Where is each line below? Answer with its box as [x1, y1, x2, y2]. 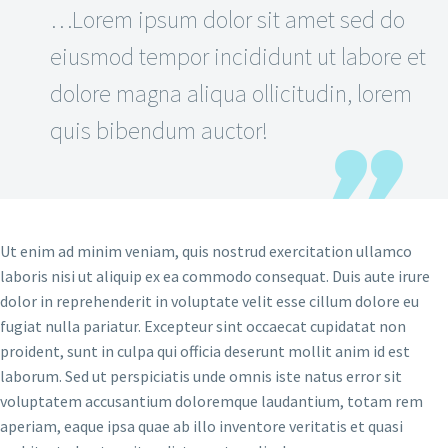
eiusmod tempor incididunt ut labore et [50, 41, 426, 73]
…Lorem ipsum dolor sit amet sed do [50, 4, 405, 36]
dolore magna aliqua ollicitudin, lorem [50, 78, 412, 110]
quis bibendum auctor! [50, 115, 268, 147]
